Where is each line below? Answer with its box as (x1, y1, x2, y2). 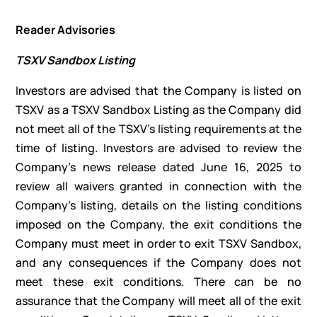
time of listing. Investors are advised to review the (16, 140, 301, 156)
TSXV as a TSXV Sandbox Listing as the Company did (16, 102, 301, 118)
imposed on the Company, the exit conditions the (16, 217, 301, 233)
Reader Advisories (16, 22, 116, 38)
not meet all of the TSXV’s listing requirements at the (16, 121, 301, 137)
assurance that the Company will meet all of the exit (16, 293, 301, 309)
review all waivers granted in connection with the (16, 178, 301, 195)
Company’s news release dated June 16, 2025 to (16, 159, 301, 175)
